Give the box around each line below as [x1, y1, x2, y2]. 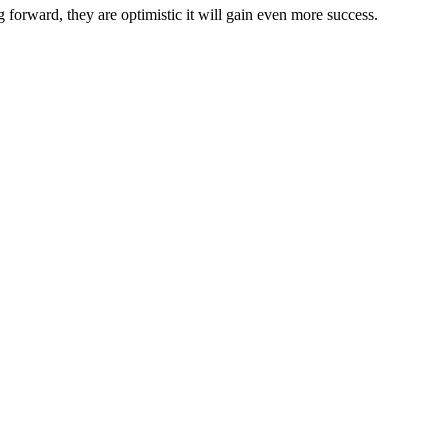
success [327, 5, 374, 23]
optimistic [121, 5, 182, 23]
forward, [5, 5, 67, 23]
